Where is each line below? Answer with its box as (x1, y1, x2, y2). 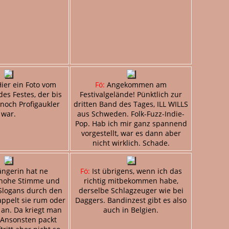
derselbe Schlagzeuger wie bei (78, 185, 184, 195)
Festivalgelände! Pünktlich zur (80, 89, 182, 99)
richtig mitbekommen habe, (83, 175, 178, 186)
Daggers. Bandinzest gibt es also (75, 195, 187, 205)
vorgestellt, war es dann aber (81, 128, 181, 138)
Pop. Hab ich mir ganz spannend (75, 118, 187, 128)
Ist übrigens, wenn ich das (89, 166, 182, 176)
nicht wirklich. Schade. (92, 138, 170, 148)
